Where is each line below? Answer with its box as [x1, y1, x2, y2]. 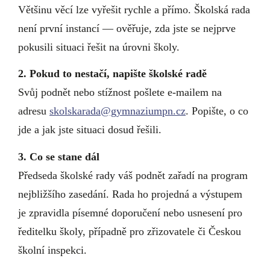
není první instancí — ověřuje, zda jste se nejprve [18, 22, 236, 34]
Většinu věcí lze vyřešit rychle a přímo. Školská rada [18, 3, 250, 16]
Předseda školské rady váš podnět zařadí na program [18, 169, 248, 181]
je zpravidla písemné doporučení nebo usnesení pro [18, 206, 242, 219]
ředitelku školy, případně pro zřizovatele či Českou [18, 225, 241, 237]
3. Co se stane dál [18, 150, 99, 163]
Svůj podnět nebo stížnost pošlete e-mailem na [18, 86, 222, 98]
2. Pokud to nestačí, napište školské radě [18, 67, 207, 80]
